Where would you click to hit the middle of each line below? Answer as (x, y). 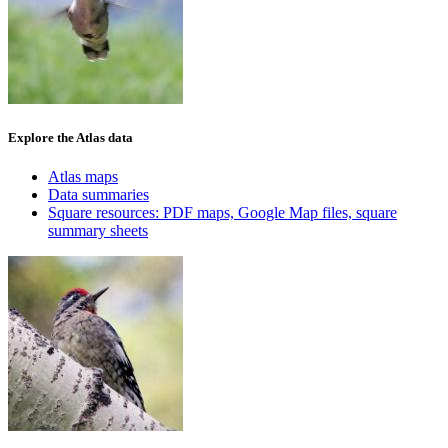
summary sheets (98, 231)
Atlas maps (83, 177)
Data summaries (98, 195)
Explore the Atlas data (70, 138)
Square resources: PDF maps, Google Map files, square (222, 213)
